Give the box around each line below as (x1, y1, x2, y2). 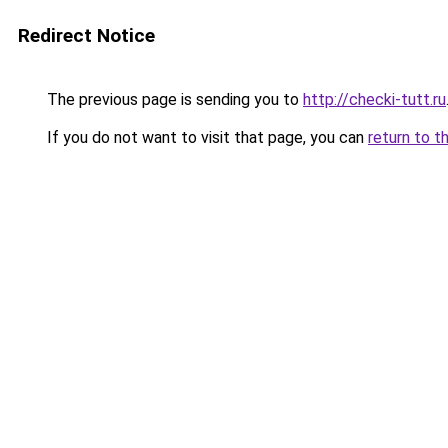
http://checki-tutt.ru (303, 90, 446, 109)
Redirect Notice (18, 24, 155, 47)
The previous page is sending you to (43, 90, 303, 109)
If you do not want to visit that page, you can (43, 128, 368, 147)
